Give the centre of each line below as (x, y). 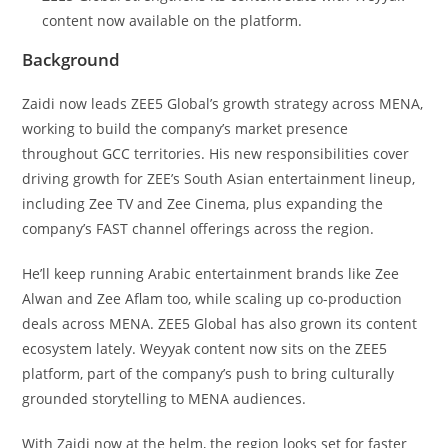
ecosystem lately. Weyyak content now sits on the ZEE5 (205, 348)
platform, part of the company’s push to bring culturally (208, 373)
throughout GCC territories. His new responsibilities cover (216, 153)
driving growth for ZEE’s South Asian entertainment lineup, (219, 178)
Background (71, 59)
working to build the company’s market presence (185, 128)
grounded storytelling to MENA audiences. (164, 398)
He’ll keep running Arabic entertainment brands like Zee (211, 273)
